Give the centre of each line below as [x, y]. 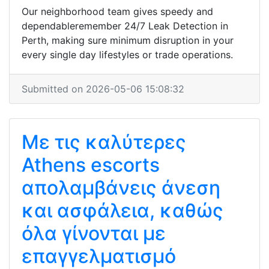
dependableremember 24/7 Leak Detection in [125, 26]
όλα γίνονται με [94, 233]
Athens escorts [91, 165]
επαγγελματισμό [99, 256]
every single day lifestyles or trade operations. [127, 55]
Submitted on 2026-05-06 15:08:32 [103, 89]
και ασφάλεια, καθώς [122, 210]
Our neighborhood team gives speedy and [117, 11]
